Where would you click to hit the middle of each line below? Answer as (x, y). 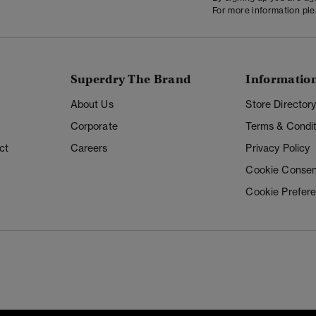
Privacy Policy (278, 148)
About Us (92, 105)
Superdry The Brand (130, 80)
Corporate (94, 127)
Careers (89, 148)
